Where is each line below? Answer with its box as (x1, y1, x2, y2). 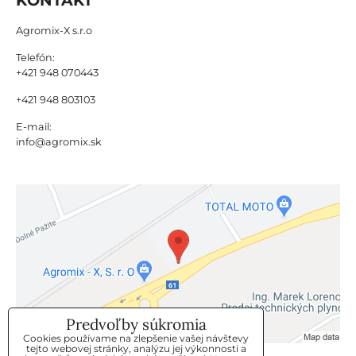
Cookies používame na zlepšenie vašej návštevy (23, 332, 249, 344)
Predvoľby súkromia (65, 315, 207, 334)
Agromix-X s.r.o (16, 24, 92, 37)
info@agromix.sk (16, 135, 102, 148)
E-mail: (16, 120, 52, 133)
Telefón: (16, 51, 55, 64)
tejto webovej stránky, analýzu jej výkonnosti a (25, 342, 246, 354)
